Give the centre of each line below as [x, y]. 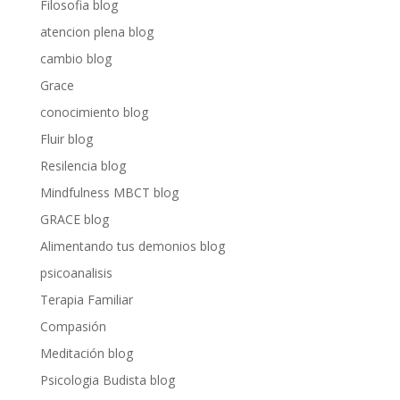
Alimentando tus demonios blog [132, 246]
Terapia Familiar [86, 300]
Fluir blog [66, 139]
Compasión [73, 326]
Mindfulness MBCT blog [109, 192]
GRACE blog [74, 219]
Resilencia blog [83, 166]
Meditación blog [86, 353]
